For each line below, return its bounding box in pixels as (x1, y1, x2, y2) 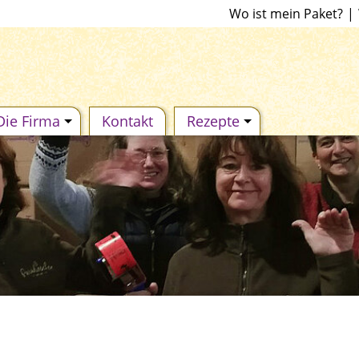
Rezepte (187, 111, 240, 131)
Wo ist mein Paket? (229, 5, 343, 22)
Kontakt (102, 111, 153, 131)
